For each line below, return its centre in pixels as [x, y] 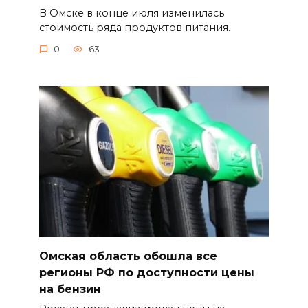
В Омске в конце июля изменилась [131, 13]
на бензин [70, 289]
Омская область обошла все [128, 256]
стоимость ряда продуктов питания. [134, 27]
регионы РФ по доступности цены [146, 273]
